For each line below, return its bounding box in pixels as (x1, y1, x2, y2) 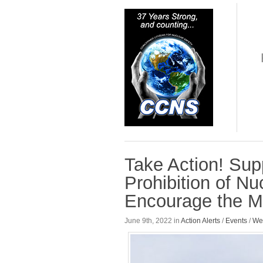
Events (225, 217, 247, 225)
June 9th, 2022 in (124, 217, 181, 225)
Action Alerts (181, 217, 220, 225)
